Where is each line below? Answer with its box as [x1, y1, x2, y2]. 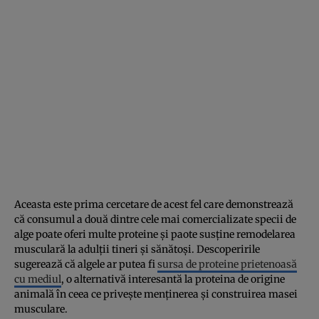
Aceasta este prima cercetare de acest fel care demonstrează [14, 197, 293, 211]
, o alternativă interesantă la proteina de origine [61, 272, 285, 286]
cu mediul [14, 272, 61, 286]
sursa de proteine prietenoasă [157, 257, 297, 271]
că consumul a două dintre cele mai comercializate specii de [14, 212, 296, 226]
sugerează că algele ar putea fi [14, 257, 157, 271]
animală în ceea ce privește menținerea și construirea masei [14, 287, 298, 300]
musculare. [14, 302, 68, 315]
